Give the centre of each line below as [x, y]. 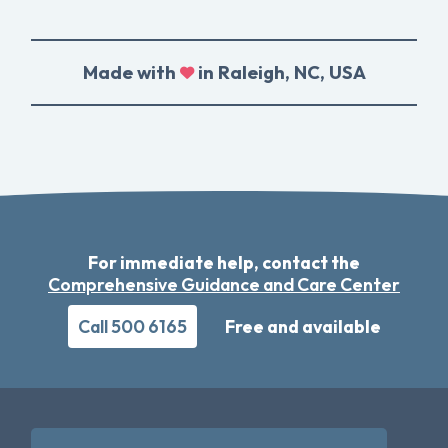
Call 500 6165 [132, 327]
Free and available [302, 327]
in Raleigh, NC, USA [279, 73]
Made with [131, 73]
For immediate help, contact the [224, 263]
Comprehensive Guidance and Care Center [224, 285]
